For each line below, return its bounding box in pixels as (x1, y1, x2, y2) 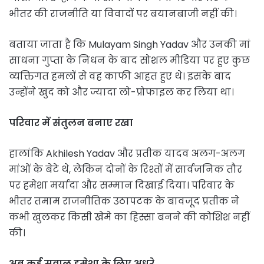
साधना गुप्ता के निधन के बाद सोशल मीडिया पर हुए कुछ (9, 53, 250, 67)
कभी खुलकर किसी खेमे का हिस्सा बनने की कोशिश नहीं (9, 210, 250, 224)
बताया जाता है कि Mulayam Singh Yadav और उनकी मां (9, 37, 250, 51)
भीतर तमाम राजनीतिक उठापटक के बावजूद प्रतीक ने (9, 194, 239, 208)
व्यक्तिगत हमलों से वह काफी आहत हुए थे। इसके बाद (9, 69, 231, 83)
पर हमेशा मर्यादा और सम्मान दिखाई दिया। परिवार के (9, 178, 235, 192)
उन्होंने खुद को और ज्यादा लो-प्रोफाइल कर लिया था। (9, 85, 234, 99)
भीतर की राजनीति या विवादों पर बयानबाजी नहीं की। (9, 6, 237, 21)
